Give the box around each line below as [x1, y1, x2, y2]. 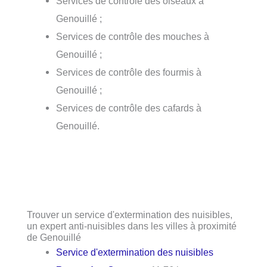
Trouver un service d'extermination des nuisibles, [27, 209, 232, 221]
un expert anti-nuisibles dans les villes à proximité [27, 221, 237, 232]
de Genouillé [27, 232, 81, 243]
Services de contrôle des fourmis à [56, 67, 202, 78]
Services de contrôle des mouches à [56, 31, 210, 42]
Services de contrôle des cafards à [56, 103, 202, 114]
